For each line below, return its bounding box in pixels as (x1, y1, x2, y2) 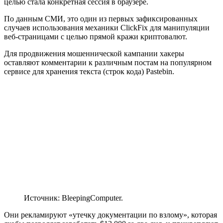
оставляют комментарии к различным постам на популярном (4, 58, 212, 67)
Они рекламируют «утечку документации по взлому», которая (4, 211, 217, 220)
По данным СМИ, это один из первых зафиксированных (4, 14, 198, 23)
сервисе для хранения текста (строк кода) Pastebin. (4, 67, 174, 76)
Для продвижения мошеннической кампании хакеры (4, 49, 184, 58)
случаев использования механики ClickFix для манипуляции (4, 23, 210, 32)
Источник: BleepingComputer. (24, 194, 123, 203)
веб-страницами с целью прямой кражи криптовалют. (4, 32, 187, 41)
